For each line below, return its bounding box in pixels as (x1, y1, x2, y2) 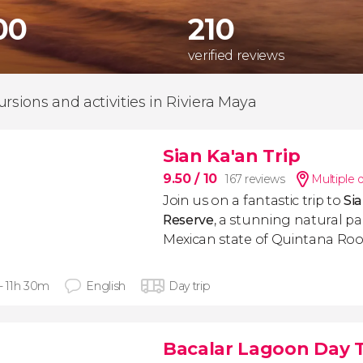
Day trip (168, 279, 211, 293)
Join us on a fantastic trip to (163, 193, 344, 208)
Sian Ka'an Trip (163, 145, 301, 167)
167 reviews (225, 172, 285, 186)
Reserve (163, 212, 214, 228)
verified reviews (187, 48, 284, 63)
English (86, 279, 126, 293)
